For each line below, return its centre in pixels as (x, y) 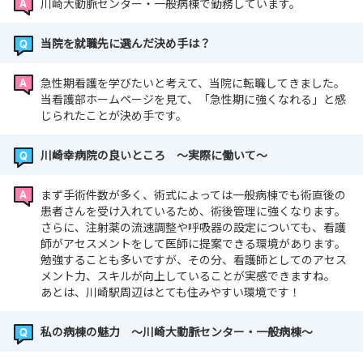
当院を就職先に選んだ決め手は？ (126, 43)
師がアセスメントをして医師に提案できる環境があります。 (193, 243)
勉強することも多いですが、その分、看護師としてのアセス (194, 260)
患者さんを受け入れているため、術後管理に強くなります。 (193, 211)
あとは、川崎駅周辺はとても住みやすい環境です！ (171, 292)
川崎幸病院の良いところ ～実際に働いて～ (154, 155)
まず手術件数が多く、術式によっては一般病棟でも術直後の (193, 195)
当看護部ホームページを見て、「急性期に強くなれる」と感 (193, 99)
